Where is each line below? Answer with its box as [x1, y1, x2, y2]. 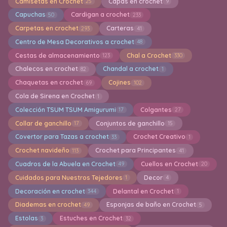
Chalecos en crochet [15, 65, 78, 73]
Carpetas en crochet [15, 24, 79, 32]
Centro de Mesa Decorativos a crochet [15, 37, 134, 46]
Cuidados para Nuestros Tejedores [15, 173, 123, 181]
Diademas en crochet [15, 201, 81, 209]
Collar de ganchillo [15, 119, 71, 127]
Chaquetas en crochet [15, 79, 83, 87]
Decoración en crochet [15, 187, 85, 195]
